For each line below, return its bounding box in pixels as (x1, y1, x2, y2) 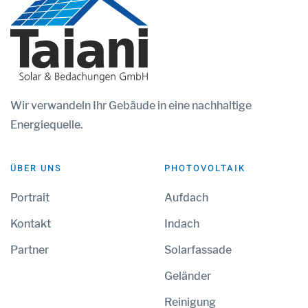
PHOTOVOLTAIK (164, 162, 245, 175)
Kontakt (10, 217, 51, 231)
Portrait (10, 191, 49, 205)
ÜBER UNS (10, 162, 62, 175)
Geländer (164, 269, 211, 283)
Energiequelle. (10, 118, 83, 132)
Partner (10, 243, 49, 257)
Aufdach (164, 191, 208, 205)
